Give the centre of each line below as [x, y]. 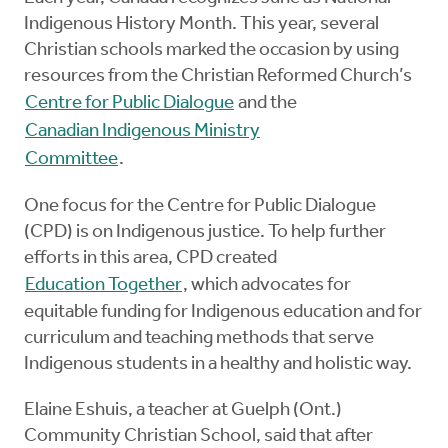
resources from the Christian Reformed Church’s [219, 77]
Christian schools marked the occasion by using [211, 51]
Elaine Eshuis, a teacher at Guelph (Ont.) [183, 411]
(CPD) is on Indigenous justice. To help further [205, 233]
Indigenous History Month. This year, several [201, 25]
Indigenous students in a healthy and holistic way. [218, 365]
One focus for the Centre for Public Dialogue [200, 207]
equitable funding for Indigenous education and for [223, 313]
